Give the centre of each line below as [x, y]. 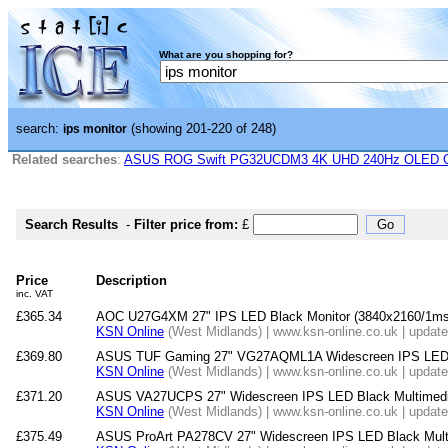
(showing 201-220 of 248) [201, 128]
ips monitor [95, 129]
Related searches [64, 159]
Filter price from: [186, 224]
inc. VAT [34, 293]
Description [131, 280]
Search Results [71, 224]
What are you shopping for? [226, 54]
